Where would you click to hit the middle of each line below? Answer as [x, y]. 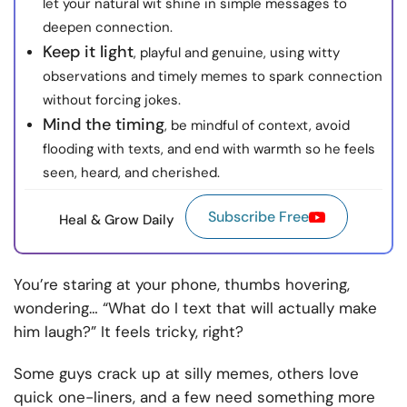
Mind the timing [104, 125]
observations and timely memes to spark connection [213, 77]
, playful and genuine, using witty [237, 53]
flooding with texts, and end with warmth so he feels [209, 149]
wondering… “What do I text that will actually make [195, 308]
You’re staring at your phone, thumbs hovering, [182, 285]
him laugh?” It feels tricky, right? [131, 332]
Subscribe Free [258, 217]
